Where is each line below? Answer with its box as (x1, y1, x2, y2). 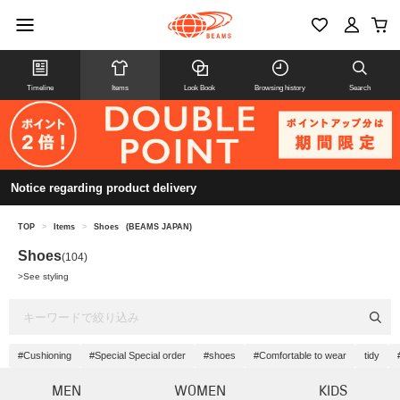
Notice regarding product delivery (11, 181, 196, 196)
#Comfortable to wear (254, 350, 346, 362)
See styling (23, 271, 69, 282)
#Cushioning (18, 350, 71, 362)
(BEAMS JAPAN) (126, 222, 192, 232)
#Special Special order (89, 350, 186, 362)
